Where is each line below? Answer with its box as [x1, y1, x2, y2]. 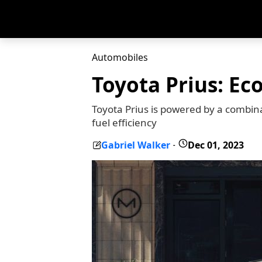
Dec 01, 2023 [188, 138, 244, 151]
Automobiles [92, 51, 148, 64]
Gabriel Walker [101, 138, 170, 151]
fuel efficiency [92, 116, 157, 129]
